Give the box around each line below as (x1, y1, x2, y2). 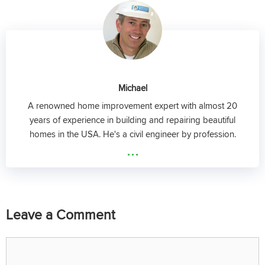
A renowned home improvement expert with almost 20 (28, 99, 237, 112)
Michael (118, 80, 147, 94)
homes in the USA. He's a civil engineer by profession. (29, 127, 236, 141)
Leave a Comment (6, 204, 115, 224)
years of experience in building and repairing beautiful (30, 113, 235, 127)
